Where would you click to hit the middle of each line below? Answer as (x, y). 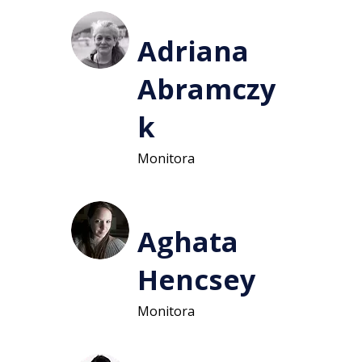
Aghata (187, 241)
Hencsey (196, 279)
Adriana (193, 50)
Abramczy (206, 88)
